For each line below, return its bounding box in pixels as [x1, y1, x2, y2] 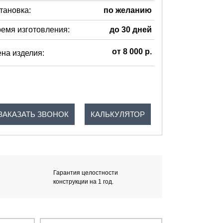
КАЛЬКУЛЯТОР [90, 110, 145, 118]
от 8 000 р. [112, 47, 152, 56]
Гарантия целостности [53, 169, 118, 176]
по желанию [104, 6, 152, 14]
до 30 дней [110, 25, 152, 34]
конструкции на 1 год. [53, 178, 114, 185]
